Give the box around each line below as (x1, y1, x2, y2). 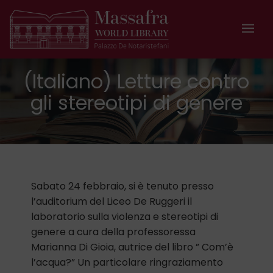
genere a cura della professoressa (31, 225, 196, 239)
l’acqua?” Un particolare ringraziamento (31, 255, 223, 270)
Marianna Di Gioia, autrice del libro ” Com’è (31, 240, 233, 255)
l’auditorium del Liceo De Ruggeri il (31, 194, 192, 209)
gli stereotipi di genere (30, 89, 243, 117)
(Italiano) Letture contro (24, 68, 249, 96)
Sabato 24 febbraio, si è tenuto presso (31, 179, 214, 194)
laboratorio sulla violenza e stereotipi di (31, 210, 218, 224)
